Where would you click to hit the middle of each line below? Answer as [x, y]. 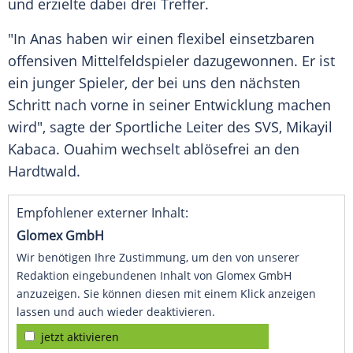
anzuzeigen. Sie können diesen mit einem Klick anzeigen [166, 294]
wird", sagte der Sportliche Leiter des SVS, [147, 127]
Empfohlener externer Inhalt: [102, 213]
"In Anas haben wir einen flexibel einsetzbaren [161, 39]
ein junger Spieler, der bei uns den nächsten [154, 83]
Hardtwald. [44, 171]
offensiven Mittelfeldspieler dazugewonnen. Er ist [171, 61]
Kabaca [32, 149]
